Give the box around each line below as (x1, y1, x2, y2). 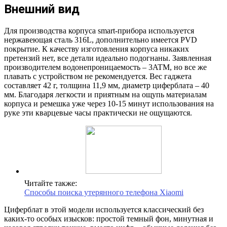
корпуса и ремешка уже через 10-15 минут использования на (4, 99, 214, 108)
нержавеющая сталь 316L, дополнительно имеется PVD (4, 35, 197, 44)
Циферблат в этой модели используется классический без (4, 205, 204, 214)
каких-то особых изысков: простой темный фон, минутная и (4, 214, 213, 223)
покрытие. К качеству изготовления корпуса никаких (4, 44, 189, 53)
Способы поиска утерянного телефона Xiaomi (24, 187, 183, 197)
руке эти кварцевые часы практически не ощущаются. (4, 108, 192, 117)
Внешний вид (4, 2, 80, 16)
